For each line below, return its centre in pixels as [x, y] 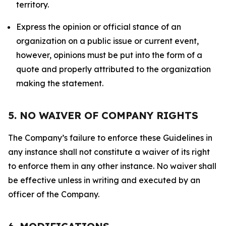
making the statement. [60, 83]
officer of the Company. [54, 194]
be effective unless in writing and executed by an [104, 180]
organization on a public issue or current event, [107, 41]
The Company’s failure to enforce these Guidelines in [110, 138]
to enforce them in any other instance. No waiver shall [112, 166]
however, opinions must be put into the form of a [109, 55]
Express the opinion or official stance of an [99, 27]
